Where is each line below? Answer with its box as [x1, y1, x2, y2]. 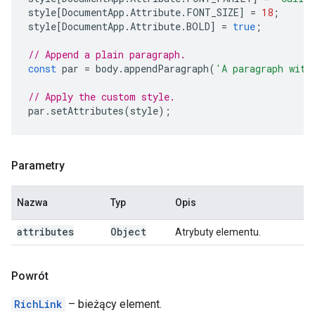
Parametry [11, 159, 65, 172]
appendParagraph [124, 62, 209, 75]
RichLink [14, 297, 63, 311]
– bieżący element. [65, 297, 162, 311]
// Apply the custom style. [28, 90, 175, 103]
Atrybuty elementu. [175, 226, 261, 238]
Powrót [11, 269, 49, 283]
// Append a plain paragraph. [28, 48, 186, 61]
